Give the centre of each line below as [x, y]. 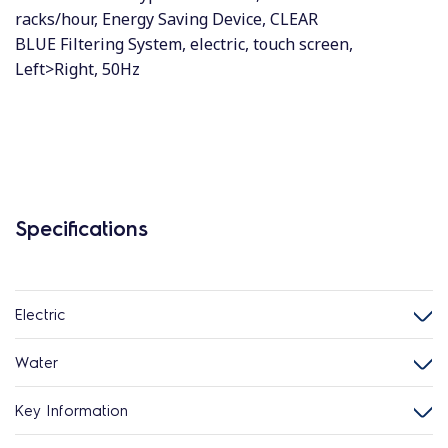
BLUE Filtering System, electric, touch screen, [184, 44]
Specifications [81, 228]
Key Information [71, 410]
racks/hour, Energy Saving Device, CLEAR [166, 19]
